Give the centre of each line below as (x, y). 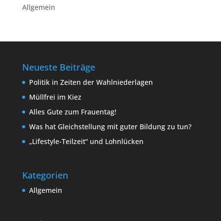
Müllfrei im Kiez (55, 97)
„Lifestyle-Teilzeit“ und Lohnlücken (86, 141)
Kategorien (45, 175)
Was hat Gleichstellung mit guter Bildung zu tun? (110, 127)
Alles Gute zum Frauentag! (73, 112)
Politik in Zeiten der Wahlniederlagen (91, 82)
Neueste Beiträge (58, 67)
